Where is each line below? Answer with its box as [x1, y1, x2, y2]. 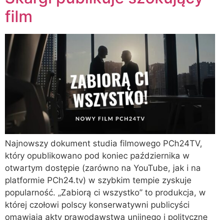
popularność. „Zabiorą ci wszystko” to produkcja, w [5, 187, 206, 197]
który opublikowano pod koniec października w [5, 150, 190, 161]
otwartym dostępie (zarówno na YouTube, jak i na [5, 163, 201, 173]
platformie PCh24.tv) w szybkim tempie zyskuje [5, 175, 192, 185]
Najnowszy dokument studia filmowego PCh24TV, [5, 138, 202, 148]
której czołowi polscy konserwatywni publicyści [5, 199, 190, 210]
